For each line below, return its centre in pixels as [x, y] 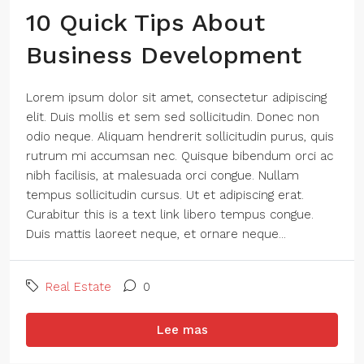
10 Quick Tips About [145, 22]
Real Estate [78, 287]
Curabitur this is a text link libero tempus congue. [170, 214]
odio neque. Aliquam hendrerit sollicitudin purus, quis [180, 136]
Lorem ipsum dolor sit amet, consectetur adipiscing [176, 97]
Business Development [164, 55]
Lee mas [182, 330]
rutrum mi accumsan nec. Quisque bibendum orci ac [180, 156]
